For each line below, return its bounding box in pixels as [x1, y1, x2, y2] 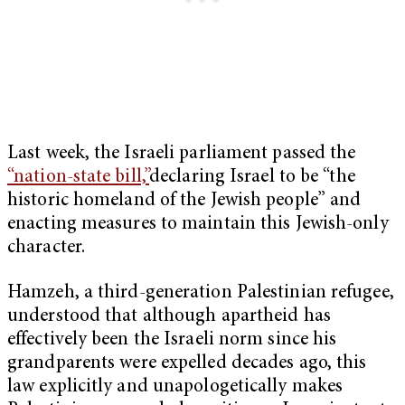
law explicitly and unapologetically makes [7, 377, 344, 397]
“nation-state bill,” [7, 167, 150, 187]
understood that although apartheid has [7, 306, 331, 326]
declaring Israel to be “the [149, 167, 355, 187]
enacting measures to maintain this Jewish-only [7, 214, 389, 234]
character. [7, 238, 85, 258]
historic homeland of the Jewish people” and [7, 191, 362, 211]
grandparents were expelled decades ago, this [7, 353, 367, 373]
